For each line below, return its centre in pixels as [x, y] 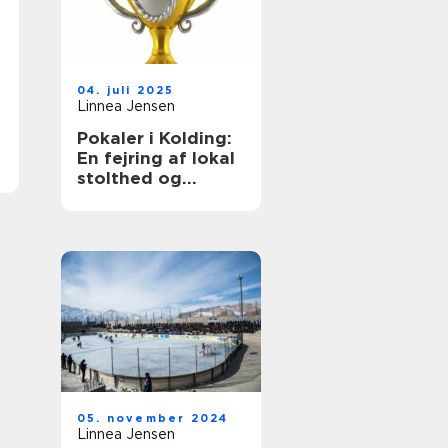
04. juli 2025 [126, 90]
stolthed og [129, 178]
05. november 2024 [153, 418]
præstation [126, 198]
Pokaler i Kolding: [154, 138]
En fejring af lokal [156, 158]
